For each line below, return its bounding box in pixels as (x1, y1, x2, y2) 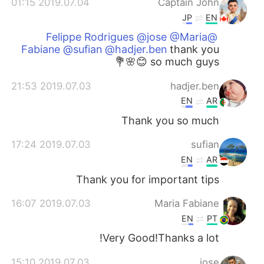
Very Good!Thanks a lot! (102, 232, 219, 245)
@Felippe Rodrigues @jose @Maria (45, 31, 207, 44)
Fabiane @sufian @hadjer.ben (21, 43, 167, 56)
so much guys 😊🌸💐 (150, 55, 219, 68)
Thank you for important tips (75, 173, 219, 186)
